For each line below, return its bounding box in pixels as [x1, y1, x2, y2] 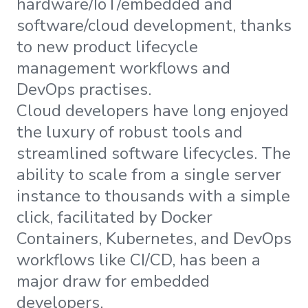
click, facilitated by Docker [16, 206, 212, 228]
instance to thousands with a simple [16, 184, 290, 207]
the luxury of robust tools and [16, 120, 243, 143]
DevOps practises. [16, 78, 151, 100]
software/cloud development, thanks [16, 14, 291, 36]
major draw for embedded [16, 269, 210, 292]
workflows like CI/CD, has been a [16, 248, 261, 271]
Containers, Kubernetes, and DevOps [16, 227, 291, 250]
